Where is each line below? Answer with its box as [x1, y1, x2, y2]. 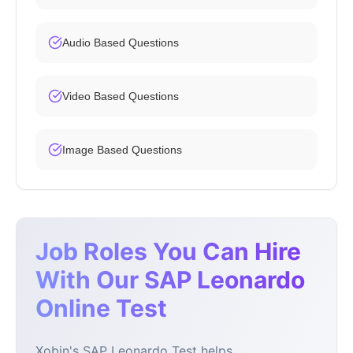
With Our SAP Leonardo [35, 266, 305, 295]
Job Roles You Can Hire [35, 237, 301, 266]
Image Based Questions [62, 143, 182, 157]
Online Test [35, 294, 167, 323]
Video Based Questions [62, 90, 179, 103]
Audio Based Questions [62, 36, 179, 50]
